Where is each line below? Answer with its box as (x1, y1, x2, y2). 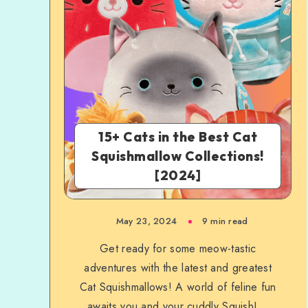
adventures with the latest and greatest (84, 260, 272, 276)
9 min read (201, 214, 248, 228)
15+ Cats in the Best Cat (98, 129, 258, 145)
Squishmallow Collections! (91, 148, 264, 164)
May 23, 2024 (115, 214, 177, 228)
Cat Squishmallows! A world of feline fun (79, 279, 276, 295)
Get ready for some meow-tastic (100, 241, 256, 256)
